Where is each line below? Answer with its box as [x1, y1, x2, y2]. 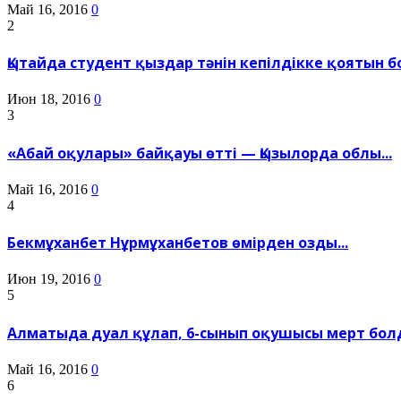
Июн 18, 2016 [7, 91, 90, 107]
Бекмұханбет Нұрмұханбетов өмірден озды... [7, 233, 348, 253]
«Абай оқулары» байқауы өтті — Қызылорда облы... [7, 142, 392, 163]
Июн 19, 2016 [7, 271, 90, 287]
